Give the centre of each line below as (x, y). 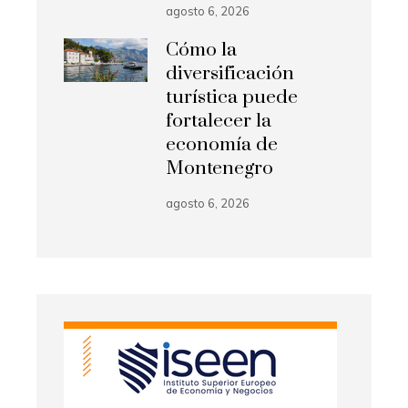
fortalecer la (219, 121)
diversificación (230, 73)
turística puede (232, 97)
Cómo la (202, 50)
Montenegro (220, 168)
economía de (222, 144)
